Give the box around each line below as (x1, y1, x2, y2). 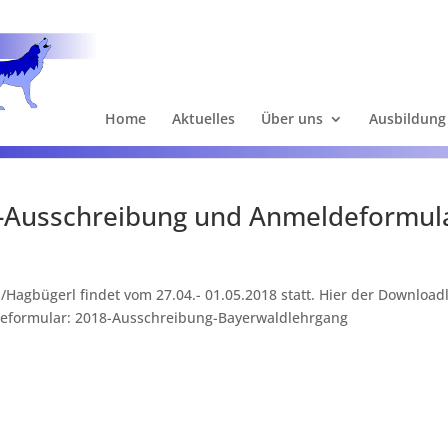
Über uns (261, 109, 323, 128)
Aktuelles (172, 109, 235, 128)
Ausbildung (369, 109, 446, 128)
